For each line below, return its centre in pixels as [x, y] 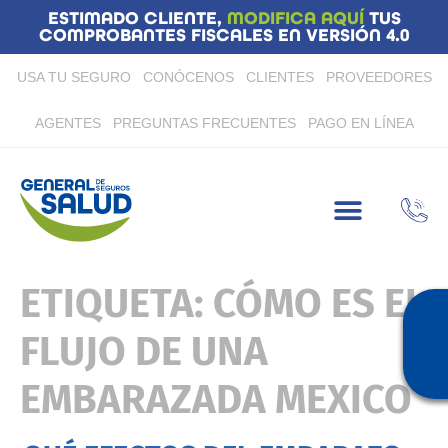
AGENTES [67, 123]
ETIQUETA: [116, 304]
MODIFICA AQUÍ [297, 18]
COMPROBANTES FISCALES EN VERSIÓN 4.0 [224, 35]
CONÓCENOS [188, 77]
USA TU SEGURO [73, 77]
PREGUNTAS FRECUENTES [204, 123]
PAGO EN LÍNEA [360, 123]
